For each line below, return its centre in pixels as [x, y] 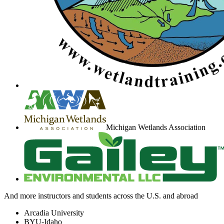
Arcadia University [54, 213]
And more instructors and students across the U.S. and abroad [101, 196]
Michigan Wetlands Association [156, 127]
